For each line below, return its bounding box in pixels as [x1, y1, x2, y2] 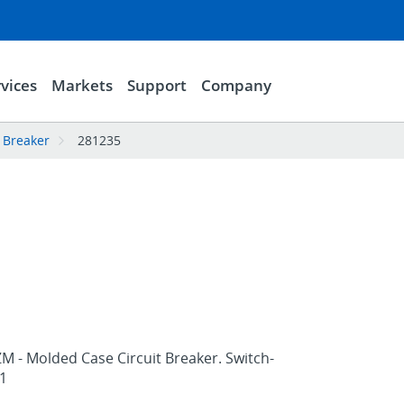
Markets [50, 74, 113, 96]
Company [200, 74, 271, 96]
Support [126, 74, 187, 96]
